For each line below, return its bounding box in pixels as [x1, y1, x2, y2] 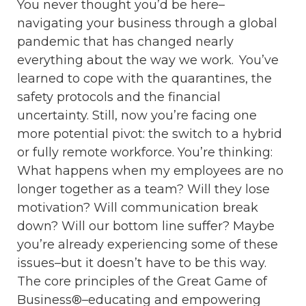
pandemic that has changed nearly [17, 34, 234, 50]
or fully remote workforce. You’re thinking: [17, 145, 273, 161]
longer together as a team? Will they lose [17, 182, 270, 197]
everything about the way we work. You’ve [17, 53, 279, 68]
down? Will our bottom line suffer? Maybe [17, 219, 275, 234]
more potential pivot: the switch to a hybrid [17, 126, 282, 142]
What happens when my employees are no [17, 163, 283, 179]
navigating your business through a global [17, 16, 277, 31]
